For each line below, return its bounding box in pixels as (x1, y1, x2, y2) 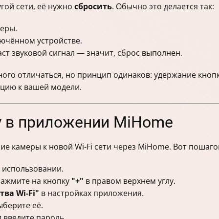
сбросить (74, 1, 112, 12)
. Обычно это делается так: (112, 1, 214, 12)
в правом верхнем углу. (84, 175, 175, 187)
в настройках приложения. (39, 188, 144, 199)
